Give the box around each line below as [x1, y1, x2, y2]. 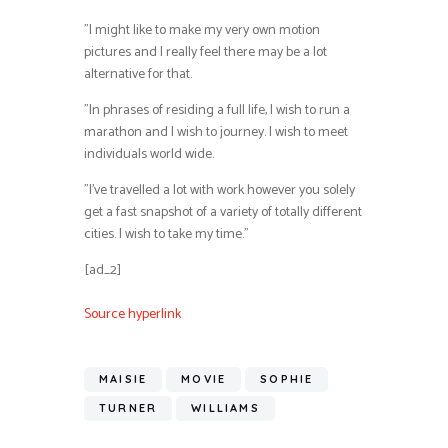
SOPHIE [260, 372, 314, 387]
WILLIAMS [191, 401, 260, 416]
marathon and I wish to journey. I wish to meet [84, 120, 348, 144]
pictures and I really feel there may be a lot [84, 40, 327, 64]
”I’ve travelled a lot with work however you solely [84, 178, 355, 202]
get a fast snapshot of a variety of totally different [84, 200, 362, 224]
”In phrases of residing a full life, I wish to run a [84, 98, 350, 122]
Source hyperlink [84, 302, 181, 326]
